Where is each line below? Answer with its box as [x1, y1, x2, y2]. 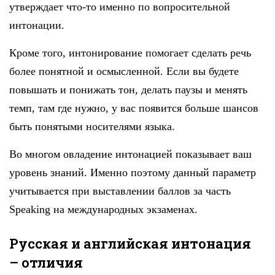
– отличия [9, 253, 83, 271]
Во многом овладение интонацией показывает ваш [9, 147, 252, 160]
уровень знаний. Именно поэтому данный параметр [9, 166, 256, 179]
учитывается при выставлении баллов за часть [9, 184, 231, 197]
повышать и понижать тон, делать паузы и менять [9, 83, 247, 96]
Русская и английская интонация [9, 234, 251, 252]
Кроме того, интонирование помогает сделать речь [9, 46, 251, 59]
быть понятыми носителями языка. [9, 120, 175, 133]
